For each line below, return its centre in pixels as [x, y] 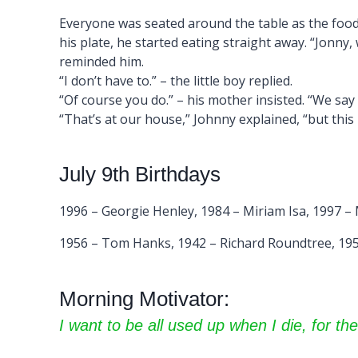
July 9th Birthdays [139, 174]
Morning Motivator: [144, 299]
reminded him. [101, 62]
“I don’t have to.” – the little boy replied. [175, 81]
